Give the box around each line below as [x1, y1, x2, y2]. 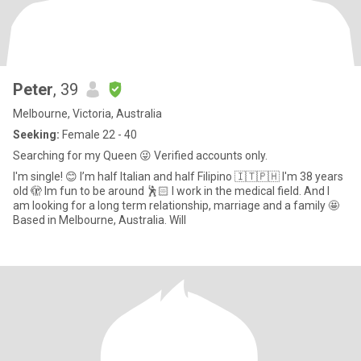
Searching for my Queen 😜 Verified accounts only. [13, 149, 268, 162]
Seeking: [13, 128, 60, 141]
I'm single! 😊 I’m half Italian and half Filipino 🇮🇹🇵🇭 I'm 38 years [13, 170, 80, 183]
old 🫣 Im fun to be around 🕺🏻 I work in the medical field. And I [13, 185, 44, 197]
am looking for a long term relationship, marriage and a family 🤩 [13, 199, 339, 212]
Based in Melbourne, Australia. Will [13, 214, 186, 226]
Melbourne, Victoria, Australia [13, 107, 162, 120]
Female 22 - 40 [60, 128, 137, 141]
